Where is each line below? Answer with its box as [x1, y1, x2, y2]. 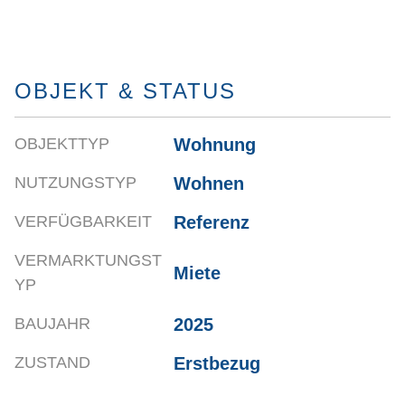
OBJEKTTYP [14, 135, 109, 154]
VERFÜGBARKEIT [14, 212, 152, 231]
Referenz [174, 212, 250, 232]
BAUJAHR [14, 315, 90, 334]
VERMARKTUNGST [14, 251, 162, 270]
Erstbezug [174, 353, 261, 373]
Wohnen [174, 173, 245, 193]
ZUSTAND [14, 353, 90, 372]
